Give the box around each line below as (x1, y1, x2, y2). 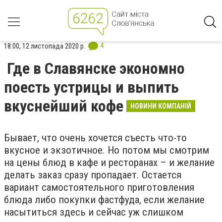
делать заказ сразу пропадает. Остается (4, 169, 181, 181)
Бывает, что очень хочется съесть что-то (4, 132, 187, 144)
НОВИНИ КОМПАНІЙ (130, 102, 191, 110)
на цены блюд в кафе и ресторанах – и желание (4, 157, 215, 168)
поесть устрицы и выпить (4, 78, 179, 97)
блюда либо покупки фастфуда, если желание (4, 194, 205, 206)
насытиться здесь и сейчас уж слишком (4, 206, 183, 218)
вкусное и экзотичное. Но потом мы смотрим (4, 144, 209, 156)
